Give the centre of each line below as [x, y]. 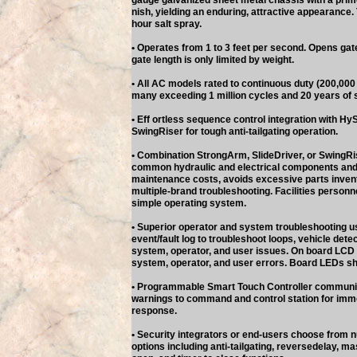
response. [154, 311]
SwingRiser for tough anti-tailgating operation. [235, 131]
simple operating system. [189, 203]
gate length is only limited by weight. [213, 60]
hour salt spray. [167, 24]
